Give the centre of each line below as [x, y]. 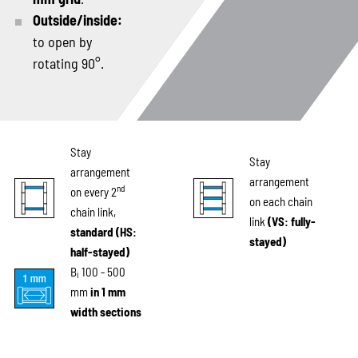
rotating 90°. [68, 63]
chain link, [93, 211]
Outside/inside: [77, 20]
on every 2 [93, 191]
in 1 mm [107, 291]
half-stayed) [99, 251]
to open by [62, 41]
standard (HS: [103, 231]
